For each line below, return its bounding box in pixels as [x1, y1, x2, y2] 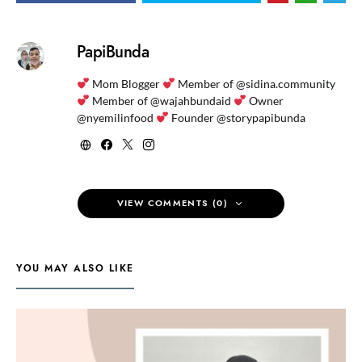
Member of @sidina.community [175, 77, 335, 90]
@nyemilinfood [76, 111, 156, 124]
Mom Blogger [89, 77, 162, 90]
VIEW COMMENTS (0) [116, 197, 228, 209]
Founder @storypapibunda [168, 111, 305, 124]
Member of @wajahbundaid [89, 94, 234, 107]
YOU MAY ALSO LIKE [16, 262, 134, 275]
